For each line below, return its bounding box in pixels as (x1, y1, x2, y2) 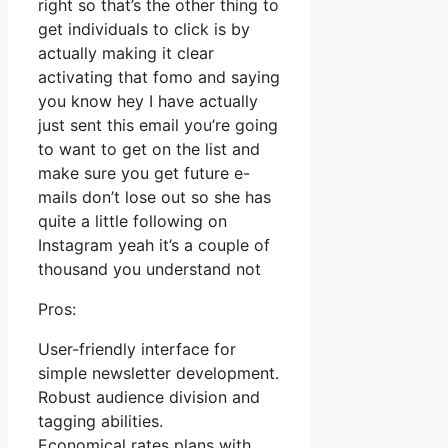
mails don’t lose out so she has (38, 187, 271, 208)
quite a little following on (38, 211, 227, 232)
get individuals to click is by (38, 19, 250, 40)
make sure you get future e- (38, 163, 250, 184)
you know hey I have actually (38, 91, 258, 112)
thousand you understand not (38, 259, 261, 280)
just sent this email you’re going (38, 115, 278, 136)
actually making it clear (38, 43, 214, 64)
